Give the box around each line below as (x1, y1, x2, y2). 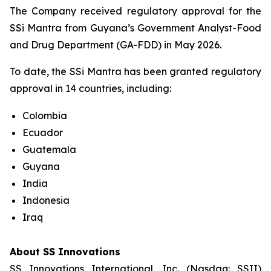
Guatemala (22, 143, 76, 155)
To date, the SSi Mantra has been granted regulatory (10, 65, 261, 77)
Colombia (22, 109, 67, 122)
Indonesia (22, 194, 70, 206)
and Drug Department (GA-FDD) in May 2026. (10, 38, 221, 51)
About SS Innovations (10, 245, 120, 258)
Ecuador (22, 126, 63, 139)
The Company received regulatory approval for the (10, 4, 261, 17)
